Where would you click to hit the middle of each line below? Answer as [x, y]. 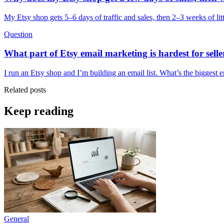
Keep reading [39, 111]
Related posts [25, 90]
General [16, 218]
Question [18, 34]
